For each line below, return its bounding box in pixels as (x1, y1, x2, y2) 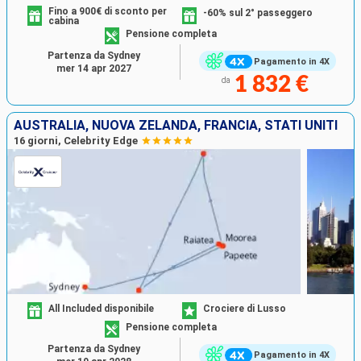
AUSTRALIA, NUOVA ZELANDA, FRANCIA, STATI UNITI (14, 118, 338, 134)
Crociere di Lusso (203, 302, 286, 314)
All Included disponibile (48, 302, 155, 314)
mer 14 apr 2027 (56, 63, 131, 75)
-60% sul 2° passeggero (203, 7, 313, 19)
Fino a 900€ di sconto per (48, 6, 168, 18)
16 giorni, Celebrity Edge (14, 135, 138, 147)
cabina (48, 15, 80, 27)
